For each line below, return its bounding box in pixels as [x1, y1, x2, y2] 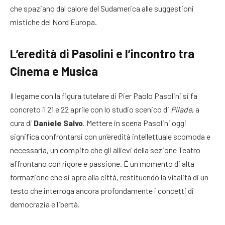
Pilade [171, 104, 192, 114]
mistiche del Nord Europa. [10, 17, 97, 27]
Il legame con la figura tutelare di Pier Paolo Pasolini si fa [10, 90, 197, 100]
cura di [10, 118, 34, 128]
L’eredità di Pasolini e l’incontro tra [10, 46, 194, 61]
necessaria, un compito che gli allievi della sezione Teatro [10, 145, 200, 155]
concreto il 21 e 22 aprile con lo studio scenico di [10, 104, 171, 114]
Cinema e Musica [10, 63, 98, 78]
